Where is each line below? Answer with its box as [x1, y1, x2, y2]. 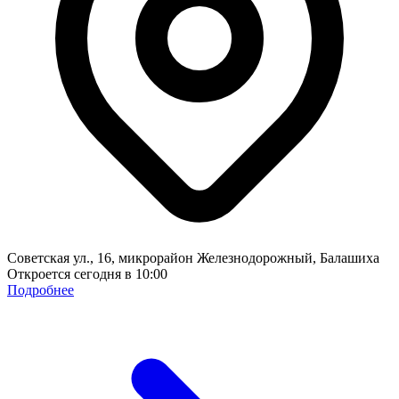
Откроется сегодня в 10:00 [7, 265, 167, 281]
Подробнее [7, 281, 74, 297]
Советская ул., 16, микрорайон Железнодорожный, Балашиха [7, 249, 379, 265]
